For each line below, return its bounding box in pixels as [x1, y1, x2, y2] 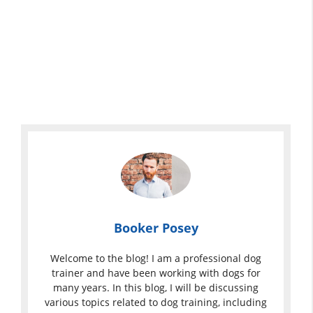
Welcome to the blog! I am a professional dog [50, 252, 261, 265]
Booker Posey [113, 219, 198, 237]
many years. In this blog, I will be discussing [53, 281, 259, 295]
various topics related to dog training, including [45, 296, 267, 310]
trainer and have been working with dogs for [51, 266, 261, 280]
